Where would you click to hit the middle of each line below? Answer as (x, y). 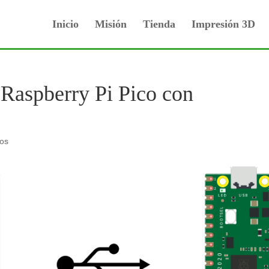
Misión (111, 24)
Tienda (159, 24)
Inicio (65, 24)
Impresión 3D (223, 24)
